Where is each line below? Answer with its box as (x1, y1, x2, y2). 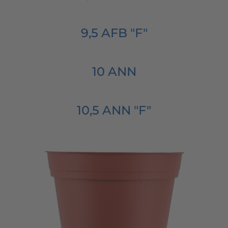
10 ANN (92, 64, 136, 79)
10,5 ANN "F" (77, 102, 151, 118)
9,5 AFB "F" (80, 25, 148, 40)
